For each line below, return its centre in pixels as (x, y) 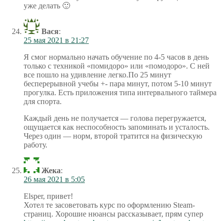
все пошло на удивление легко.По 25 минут (97, 74)
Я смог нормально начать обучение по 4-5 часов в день (116, 57)
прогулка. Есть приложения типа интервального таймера (120, 92)
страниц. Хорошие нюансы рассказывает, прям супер (113, 214)
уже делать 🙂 (47, 5)
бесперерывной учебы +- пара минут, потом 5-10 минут (118, 83)
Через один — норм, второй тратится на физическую (113, 136)
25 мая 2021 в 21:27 (56, 40)
